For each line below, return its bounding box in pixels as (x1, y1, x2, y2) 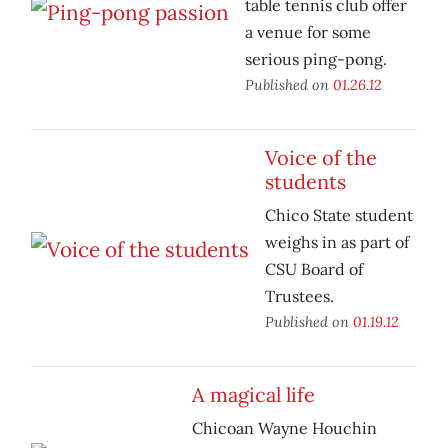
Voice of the (265, 145, 377, 171)
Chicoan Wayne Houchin (192, 418, 377, 439)
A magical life (192, 382, 315, 408)
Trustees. (265, 286, 334, 307)
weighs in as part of (265, 232, 409, 253)
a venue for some (245, 22, 371, 43)
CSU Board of (265, 259, 363, 280)
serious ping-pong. (245, 49, 387, 70)
